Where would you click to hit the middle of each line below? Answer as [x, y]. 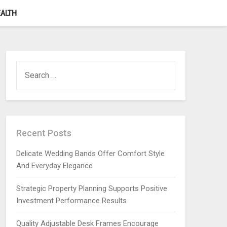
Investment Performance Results [71, 201]
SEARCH [30, 66]
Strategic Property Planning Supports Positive [91, 188]
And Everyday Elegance [54, 166]
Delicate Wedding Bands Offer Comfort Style [90, 154]
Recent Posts [44, 133]
